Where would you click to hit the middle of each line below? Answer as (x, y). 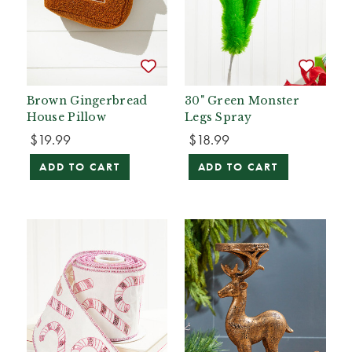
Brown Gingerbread (87, 100)
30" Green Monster (242, 100)
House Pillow (66, 117)
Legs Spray (218, 117)
